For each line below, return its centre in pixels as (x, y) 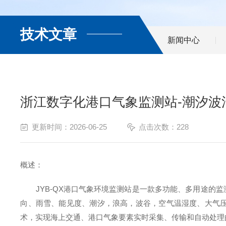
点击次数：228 (164, 127)
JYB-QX (49, 189)
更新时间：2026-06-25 (70, 127)
